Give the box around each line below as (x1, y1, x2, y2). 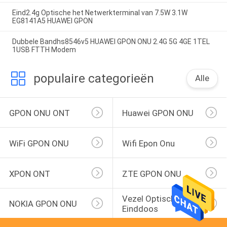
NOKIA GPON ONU (9, 199, 77, 209)
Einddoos (122, 204, 158, 214)
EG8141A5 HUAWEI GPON (12, 16, 93, 25)
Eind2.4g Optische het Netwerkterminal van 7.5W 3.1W (12, 8, 187, 17)
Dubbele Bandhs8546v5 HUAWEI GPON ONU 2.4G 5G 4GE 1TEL (12, 37, 210, 46)
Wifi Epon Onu (122, 138, 175, 148)
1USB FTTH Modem (12, 45, 76, 54)
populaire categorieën (33, 71, 154, 86)
